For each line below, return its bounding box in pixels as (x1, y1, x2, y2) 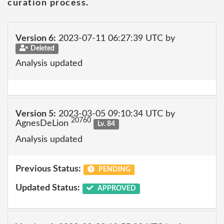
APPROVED (95, 184, 136, 192)
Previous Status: (15, 164, 81, 173)
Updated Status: (15, 183, 80, 192)
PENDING (96, 166, 130, 173)
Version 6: (15, 33, 56, 43)
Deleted (30, 44, 54, 52)
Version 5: (15, 109, 56, 118)
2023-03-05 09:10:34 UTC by (56, 109, 175, 118)
